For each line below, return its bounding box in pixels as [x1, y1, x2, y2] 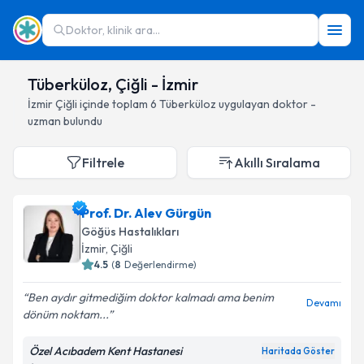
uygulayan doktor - [216, 97, 316, 111]
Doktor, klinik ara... [66, 23, 160, 37]
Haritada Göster [262, 345, 335, 357]
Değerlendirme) [124, 258, 197, 271]
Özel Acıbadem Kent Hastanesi [29, 344, 182, 358]
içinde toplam [77, 97, 148, 111]
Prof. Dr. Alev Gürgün [81, 205, 211, 221]
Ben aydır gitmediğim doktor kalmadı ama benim [28, 290, 274, 305]
